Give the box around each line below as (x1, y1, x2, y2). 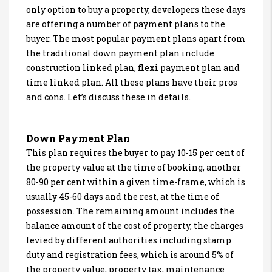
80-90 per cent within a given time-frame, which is (26, 175, 245, 188)
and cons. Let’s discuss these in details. (26, 90, 191, 103)
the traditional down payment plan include (26, 47, 214, 59)
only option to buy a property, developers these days (26, 3, 246, 15)
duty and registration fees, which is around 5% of (26, 248, 234, 260)
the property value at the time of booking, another (26, 161, 241, 173)
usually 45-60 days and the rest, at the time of (26, 190, 219, 202)
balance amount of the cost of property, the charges (26, 219, 243, 231)
